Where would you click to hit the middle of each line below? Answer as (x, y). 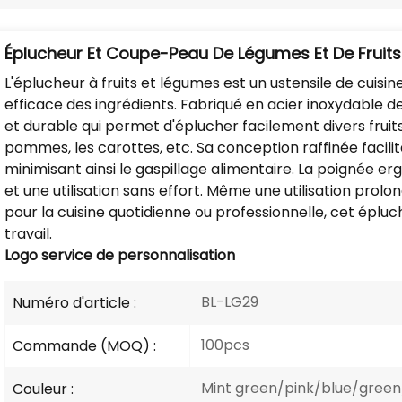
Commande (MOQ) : (85, 345)
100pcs (223, 345)
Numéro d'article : (75, 302)
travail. (29, 233)
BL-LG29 (227, 301)
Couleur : (44, 389)
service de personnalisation (137, 255)
